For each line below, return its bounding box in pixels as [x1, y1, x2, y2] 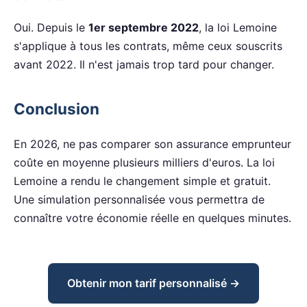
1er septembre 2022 [88, 21, 199, 35]
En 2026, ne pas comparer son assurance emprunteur [14, 136, 291, 151]
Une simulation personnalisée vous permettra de [14, 192, 265, 206]
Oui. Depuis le [14, 21, 88, 35]
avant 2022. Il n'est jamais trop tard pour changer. [14, 58, 274, 72]
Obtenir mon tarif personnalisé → [67, 275, 240, 290]
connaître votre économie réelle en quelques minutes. [14, 210, 291, 225]
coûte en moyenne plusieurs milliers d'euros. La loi [14, 155, 275, 169]
